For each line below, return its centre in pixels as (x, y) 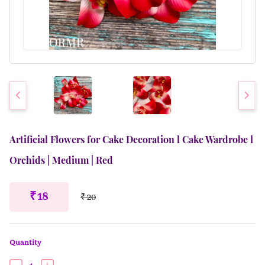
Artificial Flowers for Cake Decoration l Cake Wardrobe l (131, 139)
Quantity (25, 243)
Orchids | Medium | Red (61, 160)
